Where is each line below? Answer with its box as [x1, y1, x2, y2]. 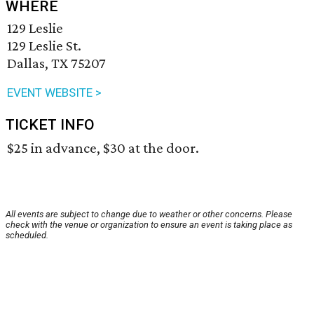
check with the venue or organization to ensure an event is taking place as [6, 219, 292, 231]
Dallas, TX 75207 [7, 55, 106, 72]
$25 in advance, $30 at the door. [7, 139, 199, 157]
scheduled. [6, 230, 48, 241]
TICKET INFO [6, 116, 95, 134]
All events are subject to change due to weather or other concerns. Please [6, 209, 292, 220]
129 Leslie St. [7, 37, 81, 55]
